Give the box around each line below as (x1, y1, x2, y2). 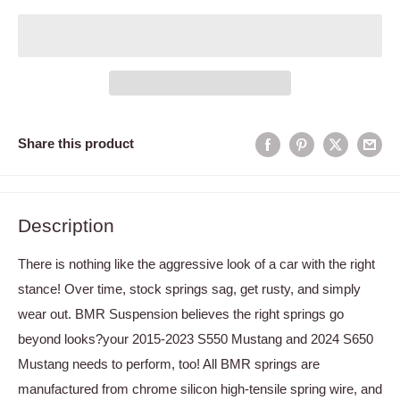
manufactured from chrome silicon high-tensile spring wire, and (18, 381, 382, 397)
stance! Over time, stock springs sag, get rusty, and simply (18, 281, 361, 297)
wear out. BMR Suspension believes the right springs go (18, 306, 344, 322)
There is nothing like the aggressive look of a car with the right (18, 256, 375, 272)
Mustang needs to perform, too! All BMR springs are (18, 356, 320, 372)
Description (18, 214, 114, 236)
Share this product (18, 136, 134, 152)
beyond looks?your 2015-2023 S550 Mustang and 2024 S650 (18, 331, 373, 347)
